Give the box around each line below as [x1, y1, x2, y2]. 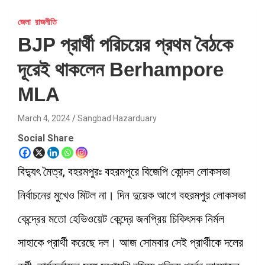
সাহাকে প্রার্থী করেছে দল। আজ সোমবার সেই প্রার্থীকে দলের [18, 235, 243, 250]
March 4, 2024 [18, 113, 70, 123]
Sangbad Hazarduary [77, 113, 157, 123]
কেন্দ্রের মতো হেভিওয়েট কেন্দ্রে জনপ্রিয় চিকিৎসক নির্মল [18, 211, 224, 226]
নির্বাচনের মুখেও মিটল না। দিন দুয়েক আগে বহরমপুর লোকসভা [18, 188, 246, 202]
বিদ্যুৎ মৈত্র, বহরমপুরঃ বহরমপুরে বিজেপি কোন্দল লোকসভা [18, 164, 230, 179]
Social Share [18, 132, 74, 144]
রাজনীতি [35, 17, 57, 27]
